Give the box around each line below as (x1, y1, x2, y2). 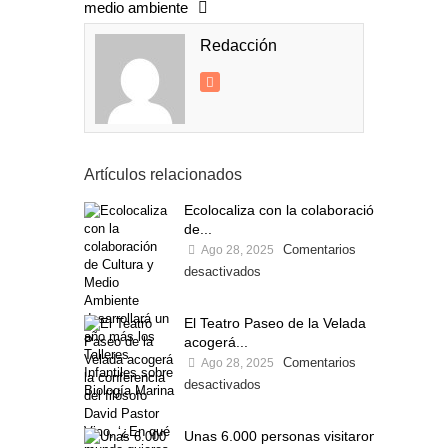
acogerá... (184, 334, 248, 350)
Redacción (200, 37, 277, 54)
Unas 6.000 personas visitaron (184, 428, 377, 444)
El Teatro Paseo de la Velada (184, 315, 366, 331)
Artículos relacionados (84, 166, 242, 183)
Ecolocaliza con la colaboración (184, 202, 382, 218)
